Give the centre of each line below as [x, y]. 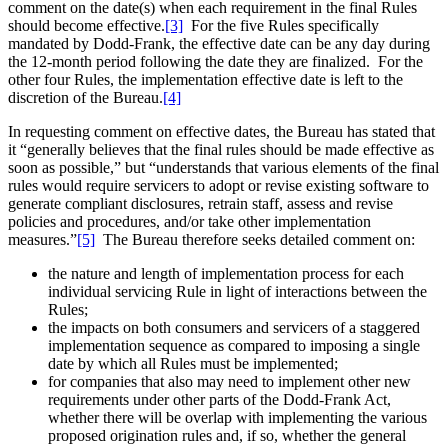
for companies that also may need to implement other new [229, 382]
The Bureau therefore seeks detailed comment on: [255, 240]
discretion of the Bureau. [85, 98]
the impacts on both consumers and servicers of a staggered [234, 328]
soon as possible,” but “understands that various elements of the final [223, 168]
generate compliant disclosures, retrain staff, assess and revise [200, 204]
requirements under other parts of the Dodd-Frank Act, [219, 400]
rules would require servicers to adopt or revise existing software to [218, 186]
